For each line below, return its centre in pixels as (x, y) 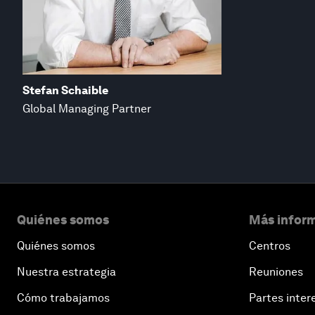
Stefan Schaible (65, 90)
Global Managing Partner (87, 108)
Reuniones (276, 271)
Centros (270, 245)
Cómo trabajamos (63, 297)
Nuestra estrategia (66, 271)
